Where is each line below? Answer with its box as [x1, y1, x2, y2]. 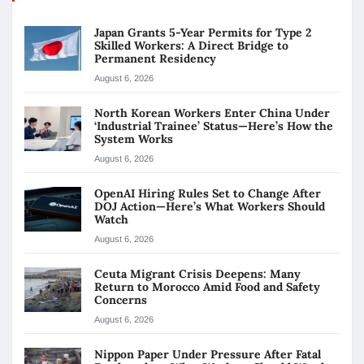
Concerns [94, 292, 147, 308]
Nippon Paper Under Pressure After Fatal [94, 347, 321, 362]
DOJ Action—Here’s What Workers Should [94, 199, 325, 214]
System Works [94, 132, 176, 147]
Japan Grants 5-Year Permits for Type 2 [94, 25, 311, 41]
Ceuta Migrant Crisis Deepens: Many [94, 266, 301, 282]
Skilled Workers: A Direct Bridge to [94, 38, 288, 54]
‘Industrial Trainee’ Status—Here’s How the [94, 119, 333, 134]
